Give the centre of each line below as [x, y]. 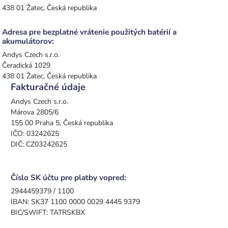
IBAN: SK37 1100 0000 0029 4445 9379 [75, 202]
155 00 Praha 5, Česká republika [62, 123]
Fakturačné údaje [48, 87]
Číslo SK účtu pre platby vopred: [68, 178]
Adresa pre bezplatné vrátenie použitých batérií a [89, 32]
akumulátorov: [28, 41]
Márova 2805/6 [35, 112]
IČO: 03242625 [35, 134]
